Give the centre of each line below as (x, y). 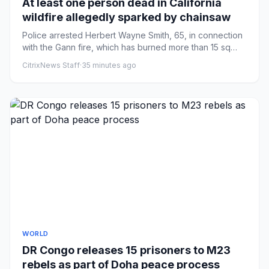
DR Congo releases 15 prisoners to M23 (126, 250)
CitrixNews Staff (51, 65)
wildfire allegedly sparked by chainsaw (126, 17)
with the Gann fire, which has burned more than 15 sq (126, 47)
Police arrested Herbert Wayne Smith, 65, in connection (132, 35)
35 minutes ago (109, 65)
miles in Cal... (47, 59)
